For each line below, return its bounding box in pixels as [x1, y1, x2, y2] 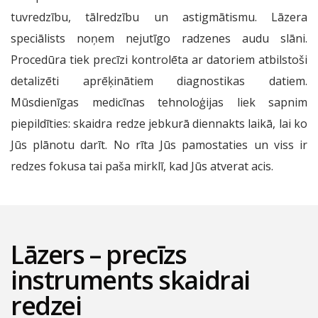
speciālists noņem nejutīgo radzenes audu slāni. [11, 30, 307, 46]
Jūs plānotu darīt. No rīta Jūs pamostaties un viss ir [11, 136, 307, 153]
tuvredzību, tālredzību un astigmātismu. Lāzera [11, 9, 307, 25]
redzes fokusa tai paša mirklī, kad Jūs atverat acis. [11, 158, 273, 174]
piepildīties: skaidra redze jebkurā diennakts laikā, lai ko [11, 115, 307, 131]
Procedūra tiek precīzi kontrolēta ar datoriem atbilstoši [11, 51, 307, 67]
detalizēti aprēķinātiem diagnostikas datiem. [11, 72, 307, 89]
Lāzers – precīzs [11, 237, 187, 273]
